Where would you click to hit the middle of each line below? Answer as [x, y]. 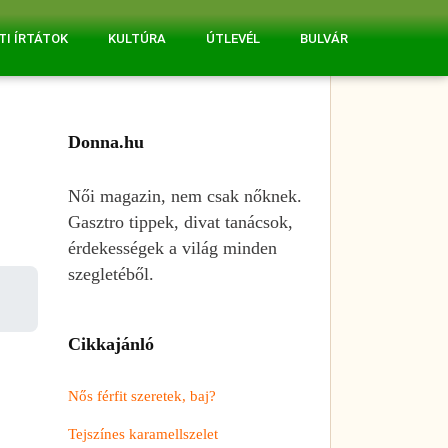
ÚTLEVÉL [232, 39]
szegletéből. [111, 273]
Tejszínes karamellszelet [143, 433]
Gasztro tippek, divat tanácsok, [180, 221]
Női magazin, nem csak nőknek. [185, 195]
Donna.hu [106, 141]
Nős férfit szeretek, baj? [142, 395]
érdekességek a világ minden [172, 247]
